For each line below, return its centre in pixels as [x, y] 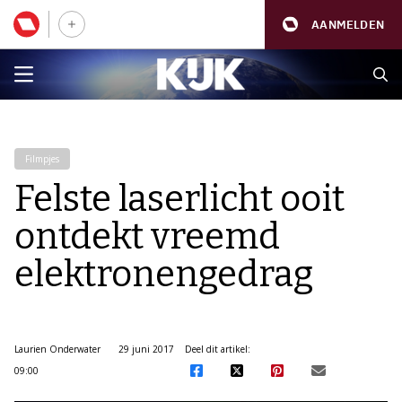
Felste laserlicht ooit [179, 199]
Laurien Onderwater [57, 349]
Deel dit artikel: [217, 349]
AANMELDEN [348, 24]
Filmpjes [42, 159]
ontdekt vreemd [147, 237]
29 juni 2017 [146, 349]
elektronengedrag [164, 275]
